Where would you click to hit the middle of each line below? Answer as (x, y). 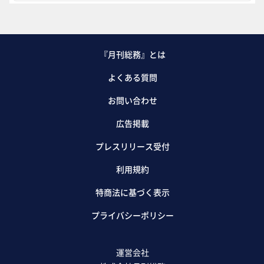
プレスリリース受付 (132, 146)
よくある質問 (132, 77)
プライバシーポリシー (132, 215)
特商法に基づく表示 (132, 192)
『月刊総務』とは (132, 55)
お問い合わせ (132, 100)
